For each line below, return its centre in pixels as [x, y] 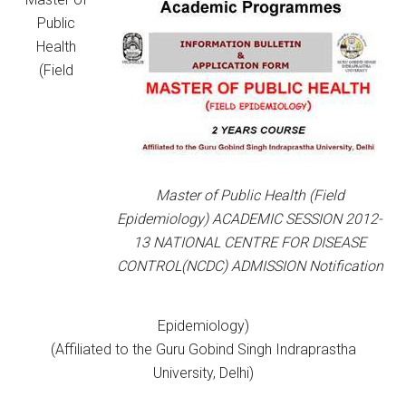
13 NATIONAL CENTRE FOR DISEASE [250, 242]
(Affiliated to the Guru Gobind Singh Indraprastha [203, 349]
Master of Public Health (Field [250, 195]
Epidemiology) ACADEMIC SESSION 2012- [250, 219]
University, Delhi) [203, 373]
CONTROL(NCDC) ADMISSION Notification [250, 266]
